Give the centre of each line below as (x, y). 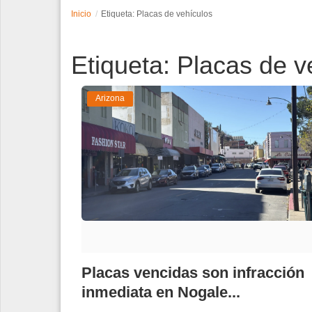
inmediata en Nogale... (161, 292)
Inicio (81, 14)
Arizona (110, 99)
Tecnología (38, 59)
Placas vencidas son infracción (193, 272)
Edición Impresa (51, 119)
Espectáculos (45, 29)
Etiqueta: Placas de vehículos (157, 14)
